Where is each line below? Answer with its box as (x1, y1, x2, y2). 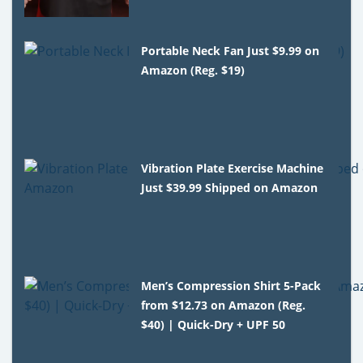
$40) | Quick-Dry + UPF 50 (141, 316, 286, 332)
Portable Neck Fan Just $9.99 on (141, 42, 320, 58)
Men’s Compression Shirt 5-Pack (141, 277, 322, 293)
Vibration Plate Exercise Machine (141, 160, 324, 176)
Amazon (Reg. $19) (141, 62, 246, 78)
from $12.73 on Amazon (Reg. (141, 297, 306, 313)
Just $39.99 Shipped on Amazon (141, 179, 318, 195)
